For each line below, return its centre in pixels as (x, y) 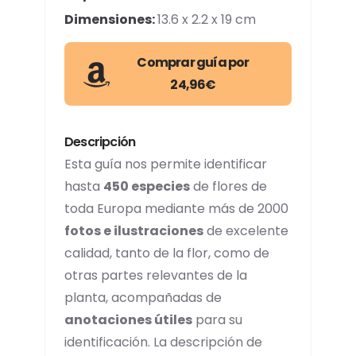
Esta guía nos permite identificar (166, 164)
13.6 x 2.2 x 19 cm (207, 19)
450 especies (147, 186)
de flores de (228, 186)
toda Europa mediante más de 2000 (176, 209)
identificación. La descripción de (163, 342)
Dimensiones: (111, 19)
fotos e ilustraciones (134, 231)
